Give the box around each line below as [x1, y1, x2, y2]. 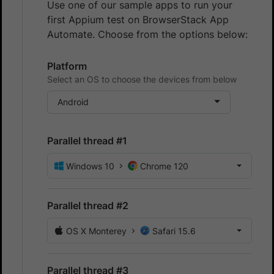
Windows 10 [66, 161, 114, 172]
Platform [47, 60, 87, 73]
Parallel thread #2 [47, 199, 128, 212]
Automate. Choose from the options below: [47, 28, 248, 41]
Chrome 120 [140, 161, 188, 172]
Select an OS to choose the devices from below [47, 74, 237, 85]
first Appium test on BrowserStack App [47, 13, 229, 26]
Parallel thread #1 [47, 135, 127, 147]
